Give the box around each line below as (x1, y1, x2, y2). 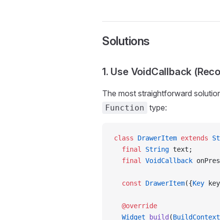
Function (105, 103, 144, 112)
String (141, 145, 169, 153)
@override (114, 202, 157, 210)
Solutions (102, 34, 150, 48)
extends (177, 134, 208, 142)
